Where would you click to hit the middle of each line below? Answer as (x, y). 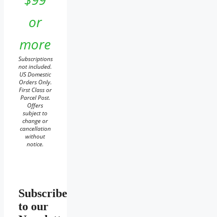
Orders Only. (35, 82)
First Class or (35, 90)
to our (33, 206)
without (35, 136)
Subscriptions (36, 59)
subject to (35, 113)
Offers (35, 105)
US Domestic (35, 74)
